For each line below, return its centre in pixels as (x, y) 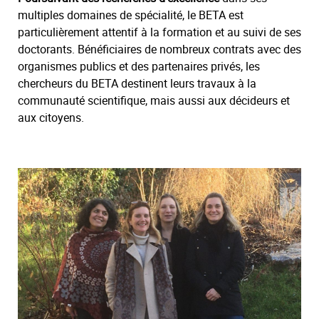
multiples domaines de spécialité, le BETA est (131, 15)
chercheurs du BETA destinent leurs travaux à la (137, 83)
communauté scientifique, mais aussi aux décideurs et (154, 100)
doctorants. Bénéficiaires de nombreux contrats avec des (159, 49)
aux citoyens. (51, 117)
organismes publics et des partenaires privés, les (139, 66)
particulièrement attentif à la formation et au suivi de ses (159, 32)
